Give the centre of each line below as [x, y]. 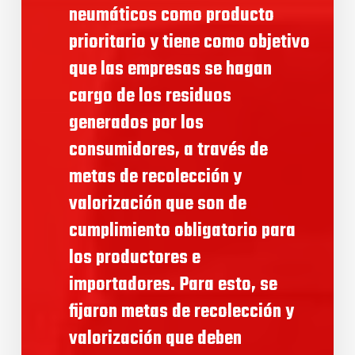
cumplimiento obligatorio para [182, 231]
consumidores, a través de [168, 151]
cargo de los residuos [150, 97]
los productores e [134, 258]
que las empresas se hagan [170, 70]
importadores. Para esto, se [173, 285]
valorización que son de [157, 204]
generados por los [136, 124]
